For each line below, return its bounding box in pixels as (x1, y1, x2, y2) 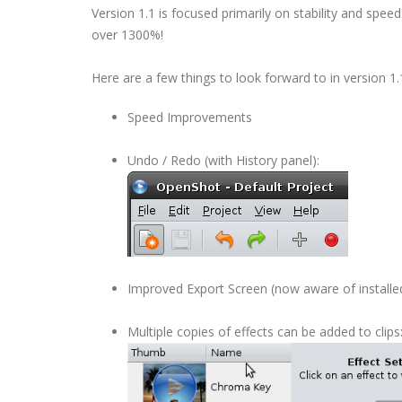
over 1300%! (92, 26, 163, 43)
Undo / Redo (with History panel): (127, 152, 319, 169)
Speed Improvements (127, 109, 252, 126)
